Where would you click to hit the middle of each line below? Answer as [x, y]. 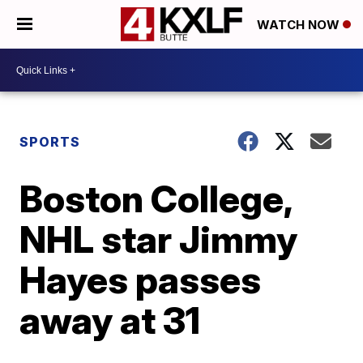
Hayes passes [141, 280]
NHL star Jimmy [159, 239]
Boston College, [156, 199]
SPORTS [50, 142]
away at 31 [110, 320]
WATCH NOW [300, 25]
